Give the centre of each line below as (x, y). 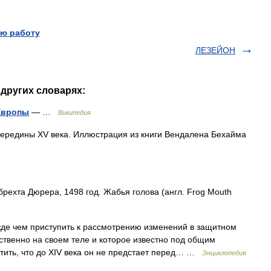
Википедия (74, 113)
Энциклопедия (224, 253)
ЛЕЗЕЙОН (215, 50)
